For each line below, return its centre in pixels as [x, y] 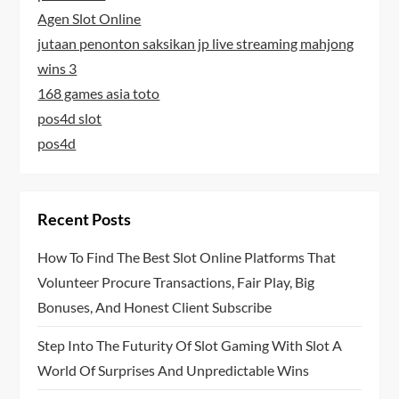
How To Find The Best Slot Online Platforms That [187, 256]
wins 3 [57, 68]
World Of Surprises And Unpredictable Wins [174, 370]
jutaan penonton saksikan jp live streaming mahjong [196, 43]
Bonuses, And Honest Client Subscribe [155, 306]
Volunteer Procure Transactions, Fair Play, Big [176, 281]
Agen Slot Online [90, 18]
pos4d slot [70, 118]
